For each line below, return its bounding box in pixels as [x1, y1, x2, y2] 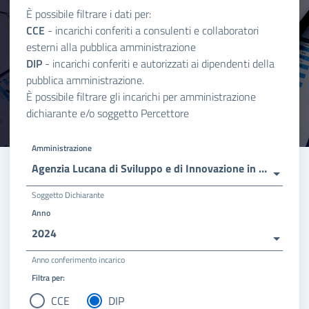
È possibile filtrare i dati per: [26, 6, 151, 23]
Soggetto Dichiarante [32, 188, 104, 202]
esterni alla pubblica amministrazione [26, 39, 196, 56]
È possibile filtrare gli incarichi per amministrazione [26, 88, 256, 106]
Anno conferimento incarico [32, 253, 125, 267]
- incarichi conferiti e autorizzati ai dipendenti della [42, 55, 275, 72]
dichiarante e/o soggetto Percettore [26, 105, 189, 122]
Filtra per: [32, 270, 65, 284]
